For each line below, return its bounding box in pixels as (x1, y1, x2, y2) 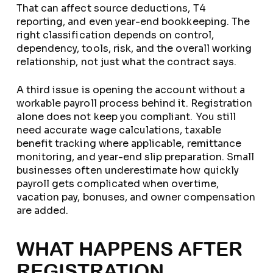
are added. (16, 204, 69, 217)
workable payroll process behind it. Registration (16, 97, 253, 110)
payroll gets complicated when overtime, (16, 177, 219, 190)
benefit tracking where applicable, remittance (16, 137, 242, 150)
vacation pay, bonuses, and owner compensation (16, 191, 256, 204)
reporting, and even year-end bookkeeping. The (16, 15, 250, 28)
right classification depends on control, (16, 29, 214, 41)
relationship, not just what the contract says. (16, 55, 237, 68)
